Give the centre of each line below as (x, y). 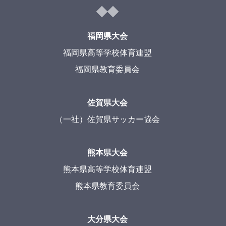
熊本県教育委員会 (108, 186)
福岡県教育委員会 (108, 70)
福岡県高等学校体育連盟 (108, 53)
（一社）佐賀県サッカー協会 (108, 120)
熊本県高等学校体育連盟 (108, 169)
